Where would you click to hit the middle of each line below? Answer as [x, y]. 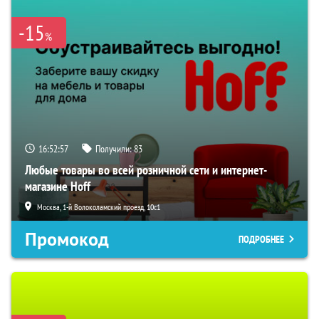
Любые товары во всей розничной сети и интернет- [146, 170]
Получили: [115, 149]
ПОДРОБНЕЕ [261, 240]
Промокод [67, 240]
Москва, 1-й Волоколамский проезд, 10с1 [99, 207]
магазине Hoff [58, 187]
